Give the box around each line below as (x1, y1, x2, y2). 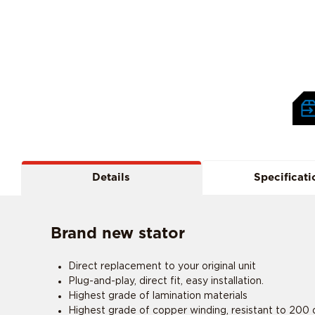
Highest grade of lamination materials (68, 290, 247, 301)
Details (92, 172, 131, 183)
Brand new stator (51, 225, 185, 241)
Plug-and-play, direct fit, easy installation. (68, 276, 264, 286)
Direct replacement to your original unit (68, 261, 256, 271)
